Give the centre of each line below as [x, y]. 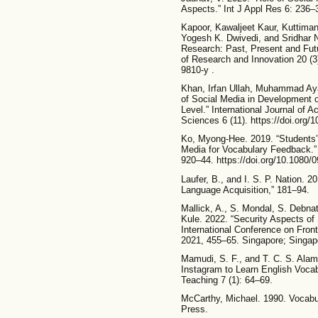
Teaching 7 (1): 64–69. [226, 280]
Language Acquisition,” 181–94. [245, 190]
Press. [194, 309]
